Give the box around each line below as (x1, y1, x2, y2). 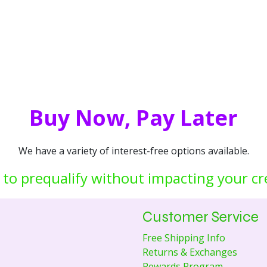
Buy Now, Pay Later (29, 103, 238, 132)
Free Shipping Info (142, 231, 225, 245)
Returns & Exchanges (142, 246, 237, 259)
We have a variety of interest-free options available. (18, 144, 249, 157)
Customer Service (142, 208, 259, 226)
